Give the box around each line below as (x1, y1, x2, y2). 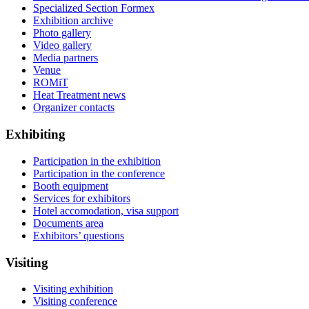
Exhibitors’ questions (33, 229, 124, 241)
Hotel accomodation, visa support (33, 204, 179, 217)
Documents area (33, 217, 103, 229)
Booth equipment (33, 179, 108, 192)
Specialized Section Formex (33, 2, 154, 14)
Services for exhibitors (33, 192, 130, 204)
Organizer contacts (33, 101, 114, 114)
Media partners (33, 52, 98, 64)
